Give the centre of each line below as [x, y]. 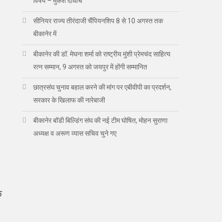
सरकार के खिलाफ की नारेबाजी [69, 100]
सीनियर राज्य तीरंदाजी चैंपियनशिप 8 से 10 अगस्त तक [98, 21]
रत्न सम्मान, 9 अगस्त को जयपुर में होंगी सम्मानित [90, 67]
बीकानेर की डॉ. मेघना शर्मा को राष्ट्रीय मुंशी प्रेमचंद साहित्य [102, 54]
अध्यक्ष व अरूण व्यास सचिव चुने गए [75, 133]
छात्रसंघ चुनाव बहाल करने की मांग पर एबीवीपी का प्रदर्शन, [103, 87]
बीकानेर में [45, 33]
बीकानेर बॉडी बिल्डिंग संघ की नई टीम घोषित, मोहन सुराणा [101, 120]
